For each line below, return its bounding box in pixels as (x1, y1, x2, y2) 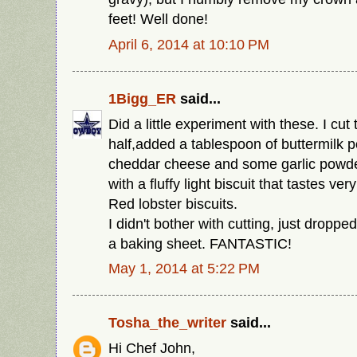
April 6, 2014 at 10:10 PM (108, 36, 269, 53)
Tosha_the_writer (108, 313, 226, 331)
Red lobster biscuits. (108, 194, 237, 212)
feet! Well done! (108, 10, 208, 28)
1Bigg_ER (108, 89, 176, 107)
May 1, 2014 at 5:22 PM (108, 260, 260, 277)
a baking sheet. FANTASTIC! (108, 234, 292, 252)
